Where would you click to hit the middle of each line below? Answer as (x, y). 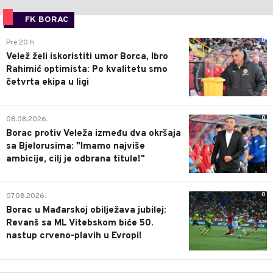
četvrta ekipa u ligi (48, 82)
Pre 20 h (20, 42)
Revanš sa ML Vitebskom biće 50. (80, 224)
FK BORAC (47, 19)
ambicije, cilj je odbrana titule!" (76, 160)
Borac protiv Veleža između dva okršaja (94, 134)
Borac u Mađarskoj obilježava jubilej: (86, 211)
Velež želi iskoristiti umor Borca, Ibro (87, 57)
